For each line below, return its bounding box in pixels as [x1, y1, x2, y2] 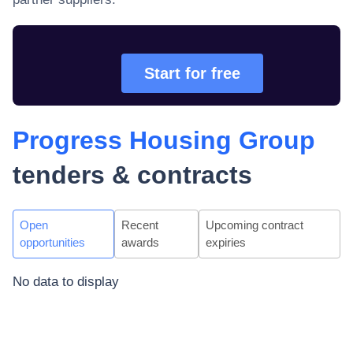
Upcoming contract [205, 218, 303, 232]
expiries [205, 236, 246, 249]
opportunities [20, 236, 85, 249]
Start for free [144, 65, 240, 82]
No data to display [13, 274, 119, 289]
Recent [121, 218, 158, 232]
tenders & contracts [13, 161, 252, 189]
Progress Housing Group [13, 126, 315, 154]
